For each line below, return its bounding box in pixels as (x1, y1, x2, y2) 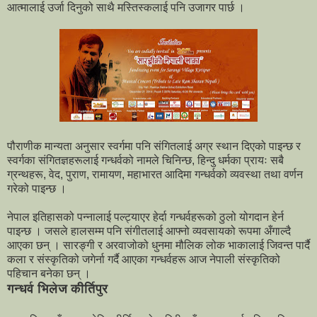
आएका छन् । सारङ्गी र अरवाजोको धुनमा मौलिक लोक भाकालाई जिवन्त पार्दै (7, 239, 310, 252)
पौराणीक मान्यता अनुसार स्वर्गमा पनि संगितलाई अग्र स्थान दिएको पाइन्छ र (7, 140, 301, 153)
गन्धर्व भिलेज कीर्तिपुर (7, 282, 108, 296)
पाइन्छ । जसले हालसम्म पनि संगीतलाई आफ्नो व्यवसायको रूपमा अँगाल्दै (7, 225, 291, 238)
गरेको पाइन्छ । (7, 183, 67, 195)
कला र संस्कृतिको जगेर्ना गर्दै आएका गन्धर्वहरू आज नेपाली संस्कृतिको (7, 253, 280, 266)
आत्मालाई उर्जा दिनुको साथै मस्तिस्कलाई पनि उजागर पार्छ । (7, 1, 245, 14)
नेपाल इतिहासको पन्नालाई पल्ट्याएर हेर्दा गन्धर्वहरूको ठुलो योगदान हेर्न (7, 211, 284, 224)
